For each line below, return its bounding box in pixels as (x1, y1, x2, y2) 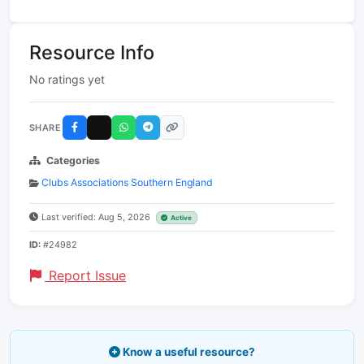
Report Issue (45, 267, 126, 284)
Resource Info (29, 41, 154, 64)
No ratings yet (29, 72, 105, 86)
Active (171, 214, 193, 222)
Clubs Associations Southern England (41, 176, 213, 188)
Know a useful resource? (120, 345, 255, 358)
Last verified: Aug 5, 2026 (41, 211, 153, 223)
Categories (46, 154, 100, 167)
